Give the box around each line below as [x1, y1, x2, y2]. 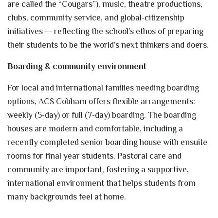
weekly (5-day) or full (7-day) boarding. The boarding [7, 109, 196, 120]
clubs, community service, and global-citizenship [7, 12, 184, 22]
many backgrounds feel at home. [7, 191, 126, 201]
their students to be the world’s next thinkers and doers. [7, 39, 209, 50]
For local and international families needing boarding [7, 82, 199, 92]
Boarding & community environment [7, 61, 146, 71]
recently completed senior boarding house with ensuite [7, 137, 207, 147]
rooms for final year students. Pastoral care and [7, 150, 182, 161]
